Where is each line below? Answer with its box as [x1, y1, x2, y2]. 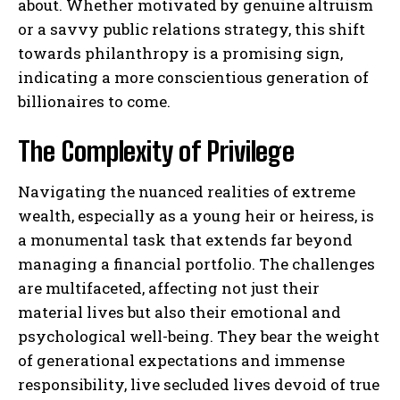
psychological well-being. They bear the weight [18, 325, 379, 346]
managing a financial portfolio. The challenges [18, 253, 375, 274]
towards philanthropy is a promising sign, [18, 42, 343, 63]
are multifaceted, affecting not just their [18, 277, 320, 298]
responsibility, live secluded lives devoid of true [18, 373, 379, 395]
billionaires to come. [18, 90, 171, 112]
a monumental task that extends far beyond [18, 229, 353, 250]
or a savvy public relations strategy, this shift [18, 18, 365, 39]
